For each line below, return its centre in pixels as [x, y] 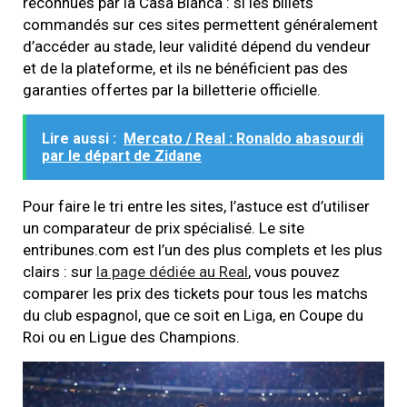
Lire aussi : [79, 139]
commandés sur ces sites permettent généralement [200, 25]
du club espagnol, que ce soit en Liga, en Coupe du [193, 316]
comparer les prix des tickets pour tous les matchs [195, 294]
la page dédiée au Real [172, 272]
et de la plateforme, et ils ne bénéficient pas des [185, 69]
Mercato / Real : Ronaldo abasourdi [243, 139]
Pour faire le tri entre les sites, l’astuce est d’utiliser [196, 207]
